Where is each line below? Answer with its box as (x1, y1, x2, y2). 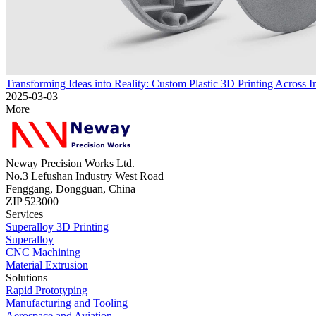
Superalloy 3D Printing (6, 220, 109, 233)
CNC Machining (6, 245, 80, 258)
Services (6, 207, 43, 220)
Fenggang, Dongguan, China (6, 182, 135, 195)
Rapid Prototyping (6, 284, 87, 296)
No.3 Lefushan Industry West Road (6, 169, 164, 182)
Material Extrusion (6, 258, 88, 271)
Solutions (6, 271, 47, 284)
